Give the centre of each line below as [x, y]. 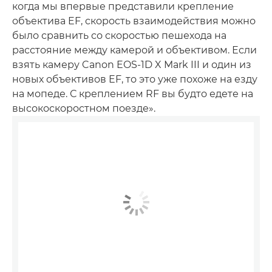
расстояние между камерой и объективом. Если [134, 50]
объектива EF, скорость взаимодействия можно [134, 21]
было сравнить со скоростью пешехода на [119, 35]
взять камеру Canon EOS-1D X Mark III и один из [132, 64]
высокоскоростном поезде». [84, 108]
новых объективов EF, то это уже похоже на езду [135, 79]
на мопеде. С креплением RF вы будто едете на [133, 93]
